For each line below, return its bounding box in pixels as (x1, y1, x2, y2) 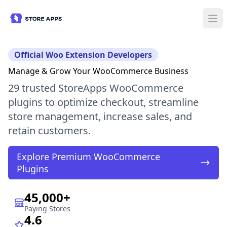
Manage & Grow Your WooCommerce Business (8, 65, 188, 77)
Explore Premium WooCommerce (17, 150, 160, 163)
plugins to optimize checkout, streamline (8, 95, 199, 109)
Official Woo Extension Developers (14, 49, 152, 60)
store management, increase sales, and (8, 109, 192, 123)
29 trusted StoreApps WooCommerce (8, 81, 183, 95)
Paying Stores (24, 204, 70, 213)
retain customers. (8, 124, 91, 137)
